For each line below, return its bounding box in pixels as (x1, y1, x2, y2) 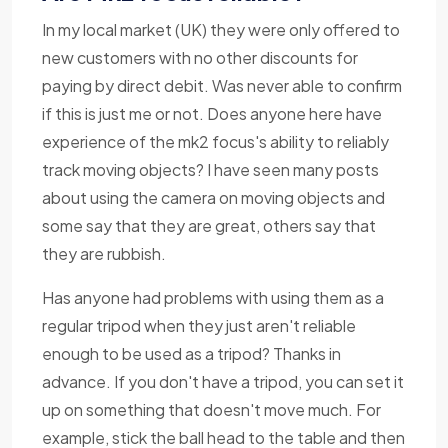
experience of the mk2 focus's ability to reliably (42, 131, 389, 153)
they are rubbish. (42, 243, 166, 265)
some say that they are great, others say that (42, 215, 376, 237)
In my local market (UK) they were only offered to (42, 19, 400, 41)
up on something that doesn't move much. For (42, 399, 381, 421)
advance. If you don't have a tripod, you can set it (42, 371, 404, 393)
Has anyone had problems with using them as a (42, 287, 384, 309)
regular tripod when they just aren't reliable (42, 315, 356, 337)
